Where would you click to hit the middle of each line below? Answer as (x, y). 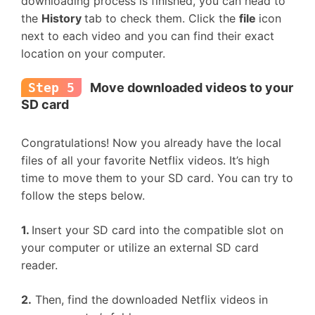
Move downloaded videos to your (190, 88)
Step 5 (51, 88)
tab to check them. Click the (162, 18)
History (63, 18)
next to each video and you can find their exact (148, 36)
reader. (39, 265)
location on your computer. (93, 53)
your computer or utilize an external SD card (140, 247)
